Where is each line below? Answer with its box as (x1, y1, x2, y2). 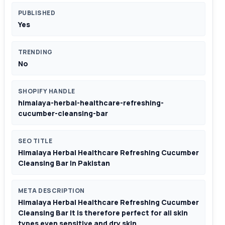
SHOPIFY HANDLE (18, 87, 75, 96)
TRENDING (18, 48, 53, 57)
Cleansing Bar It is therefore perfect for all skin (18, 208, 188, 218)
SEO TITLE (18, 137, 53, 146)
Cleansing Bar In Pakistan (18, 158, 110, 168)
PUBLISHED (18, 9, 56, 18)
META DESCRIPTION (18, 186, 85, 195)
